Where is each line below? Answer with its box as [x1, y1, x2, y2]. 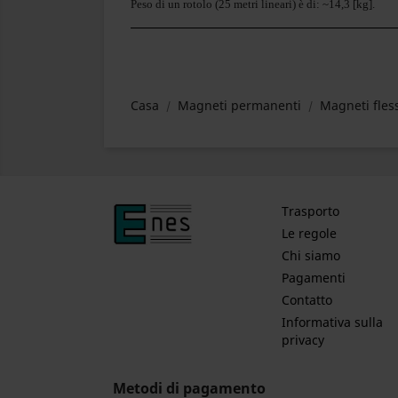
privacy [281, 331, 324, 348]
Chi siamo [281, 247, 340, 264]
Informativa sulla [281, 314, 383, 330]
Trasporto [281, 203, 339, 219]
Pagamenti [281, 269, 346, 286]
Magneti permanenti [178, 97, 301, 114]
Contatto [281, 291, 332, 308]
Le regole [281, 225, 337, 242]
